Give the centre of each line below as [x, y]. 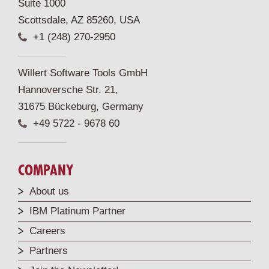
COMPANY [46, 170]
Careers [47, 231]
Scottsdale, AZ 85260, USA [79, 20]
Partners [49, 251]
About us [49, 192]
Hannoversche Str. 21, [68, 90]
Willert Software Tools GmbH [83, 73]
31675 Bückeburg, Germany [81, 107]
